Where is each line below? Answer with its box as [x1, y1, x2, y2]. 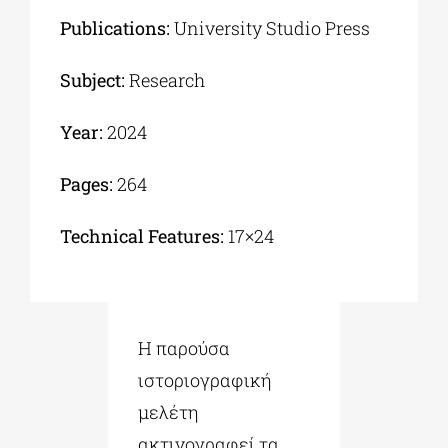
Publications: [59, 16, 174, 41]
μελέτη [137, 400, 198, 425]
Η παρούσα [137, 336, 230, 361]
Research [128, 68, 205, 93]
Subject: [59, 68, 129, 93]
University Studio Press [173, 16, 370, 41]
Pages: [59, 172, 113, 197]
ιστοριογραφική [137, 368, 271, 393]
